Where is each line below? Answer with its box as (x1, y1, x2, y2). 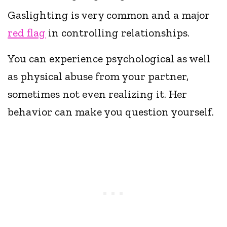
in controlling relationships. (46, 26, 193, 40)
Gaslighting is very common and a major (8, 8, 210, 22)
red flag (8, 26, 46, 40)
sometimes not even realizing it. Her (8, 87, 187, 101)
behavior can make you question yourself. (8, 105, 217, 119)
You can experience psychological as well (8, 52, 211, 66)
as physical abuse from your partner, (8, 69, 189, 84)
